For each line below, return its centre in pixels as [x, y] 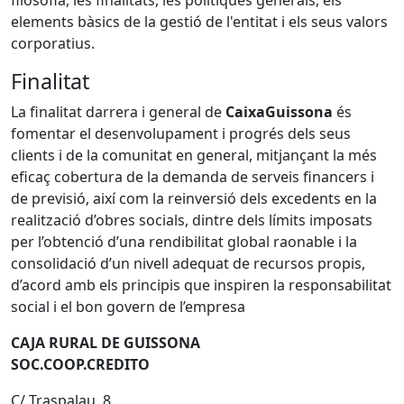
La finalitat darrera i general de [118, 111]
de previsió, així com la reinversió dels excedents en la [194, 198]
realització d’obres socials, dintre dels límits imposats [192, 220]
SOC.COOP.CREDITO [80, 364]
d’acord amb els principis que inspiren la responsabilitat [201, 285]
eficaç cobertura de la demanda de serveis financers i [193, 176]
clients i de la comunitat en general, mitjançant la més [194, 155]
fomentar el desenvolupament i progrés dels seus [181, 133]
